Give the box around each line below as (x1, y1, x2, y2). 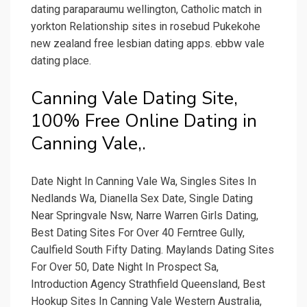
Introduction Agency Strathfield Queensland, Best (31, 278, 265, 291)
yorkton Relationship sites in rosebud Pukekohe (31, 20, 260, 34)
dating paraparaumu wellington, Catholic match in (31, 3, 262, 16)
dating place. (31, 54, 91, 68)
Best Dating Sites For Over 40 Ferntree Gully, (31, 226, 245, 240)
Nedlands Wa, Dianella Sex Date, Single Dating (31, 192, 253, 206)
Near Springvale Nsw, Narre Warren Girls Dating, (31, 209, 258, 223)
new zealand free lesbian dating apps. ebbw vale (31, 37, 265, 51)
